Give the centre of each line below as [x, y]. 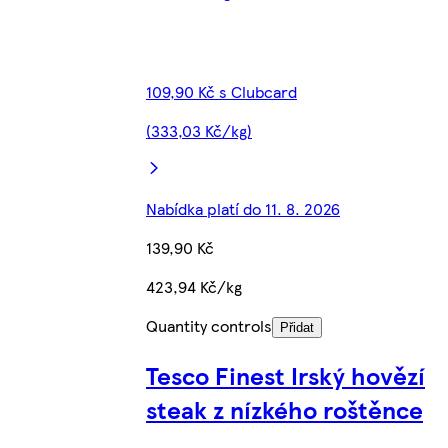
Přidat [297, 327]
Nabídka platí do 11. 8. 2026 [243, 208]
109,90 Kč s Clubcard [221, 91]
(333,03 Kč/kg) [199, 130]
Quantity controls [209, 325]
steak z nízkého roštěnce [284, 408]
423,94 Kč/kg [194, 286]
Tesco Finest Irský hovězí [285, 374]
